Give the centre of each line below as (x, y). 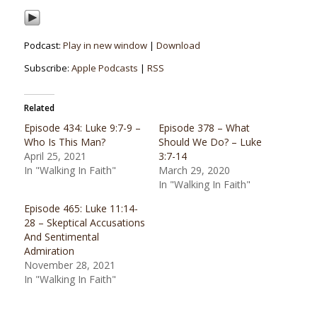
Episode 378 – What (204, 128)
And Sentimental (61, 237)
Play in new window (105, 46)
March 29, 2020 (194, 171)
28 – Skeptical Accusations (84, 223)
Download (178, 46)
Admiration (49, 251)
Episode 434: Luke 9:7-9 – (82, 128)
